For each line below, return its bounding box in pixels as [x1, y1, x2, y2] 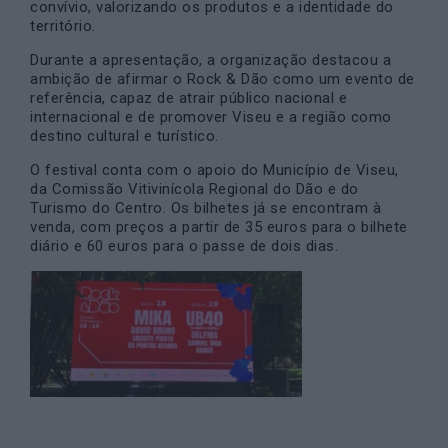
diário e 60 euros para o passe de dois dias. [30, 237, 338, 256]
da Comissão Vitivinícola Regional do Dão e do [30, 180, 359, 199]
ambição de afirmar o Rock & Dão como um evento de [30, 70, 415, 89]
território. [30, 17, 96, 36]
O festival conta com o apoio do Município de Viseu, [30, 161, 399, 180]
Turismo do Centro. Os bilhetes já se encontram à [30, 199, 381, 218]
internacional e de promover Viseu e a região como [30, 108, 392, 127]
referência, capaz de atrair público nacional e [30, 89, 347, 108]
